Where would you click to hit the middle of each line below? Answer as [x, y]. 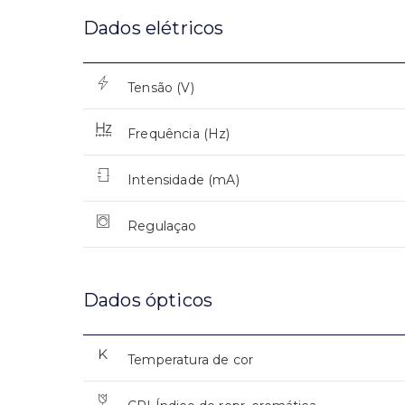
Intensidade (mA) [184, 179]
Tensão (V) [161, 87]
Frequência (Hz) [179, 133]
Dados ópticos [148, 300]
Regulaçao [162, 226]
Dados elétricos [154, 28]
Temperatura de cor [191, 359]
